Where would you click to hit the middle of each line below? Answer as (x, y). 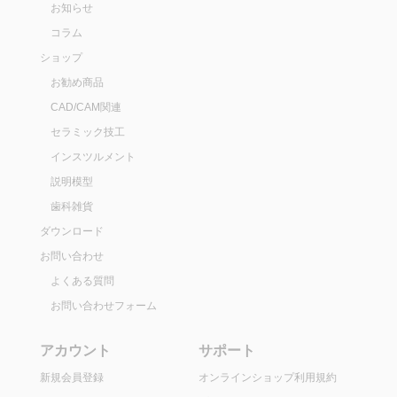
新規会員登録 (71, 378)
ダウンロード (71, 232)
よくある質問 (82, 281)
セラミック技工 (87, 132)
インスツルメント (93, 157)
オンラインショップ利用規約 (268, 378)
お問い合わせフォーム (103, 306)
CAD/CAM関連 (86, 108)
